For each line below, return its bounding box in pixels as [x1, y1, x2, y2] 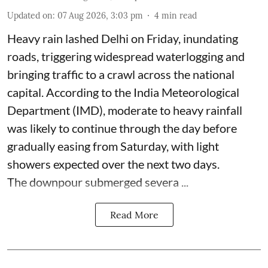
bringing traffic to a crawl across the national [7, 67, 234, 81]
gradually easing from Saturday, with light [7, 139, 219, 153]
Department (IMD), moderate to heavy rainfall [7, 103, 242, 117]
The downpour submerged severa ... [7, 175, 188, 189]
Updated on [7, 10, 53, 21]
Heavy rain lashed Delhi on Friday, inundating [7, 31, 238, 45]
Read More [109, 209, 159, 221]
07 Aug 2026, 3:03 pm [57, 10, 143, 21]
